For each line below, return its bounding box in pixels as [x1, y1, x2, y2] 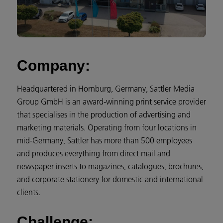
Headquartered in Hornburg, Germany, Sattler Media [17, 84, 195, 94]
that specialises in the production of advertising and [17, 110, 191, 120]
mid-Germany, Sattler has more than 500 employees [17, 135, 192, 146]
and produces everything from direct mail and [17, 148, 170, 159]
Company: [17, 57, 90, 74]
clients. [17, 187, 40, 198]
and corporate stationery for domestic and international [17, 174, 203, 185]
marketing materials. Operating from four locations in [17, 122, 197, 133]
